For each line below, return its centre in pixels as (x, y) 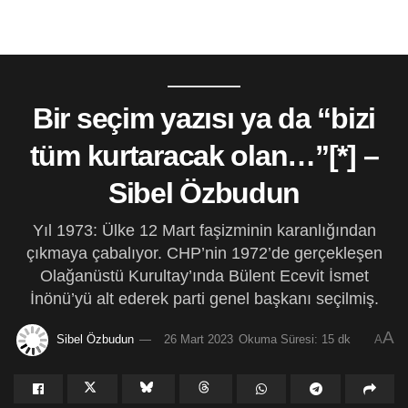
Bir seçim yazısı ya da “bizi (204, 118)
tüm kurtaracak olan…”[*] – (204, 156)
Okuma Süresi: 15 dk (294, 339)
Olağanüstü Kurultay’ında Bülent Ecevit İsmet (204, 275)
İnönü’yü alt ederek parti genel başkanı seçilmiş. (204, 298)
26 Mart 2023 (198, 339)
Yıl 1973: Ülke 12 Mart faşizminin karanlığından (204, 230)
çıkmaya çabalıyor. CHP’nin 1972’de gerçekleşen (204, 253)
